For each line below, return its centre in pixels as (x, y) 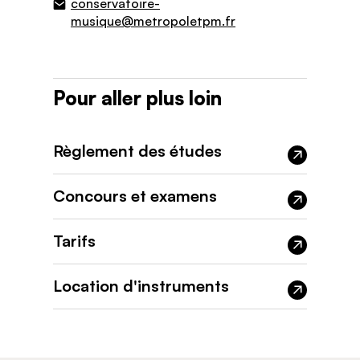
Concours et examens (135, 195)
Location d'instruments (141, 285)
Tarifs (74, 240)
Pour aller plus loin (137, 98)
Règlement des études (137, 150)
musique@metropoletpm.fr (153, 20)
